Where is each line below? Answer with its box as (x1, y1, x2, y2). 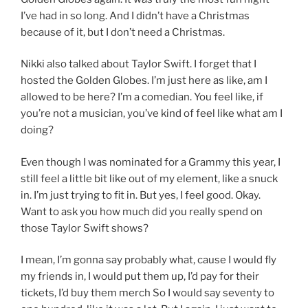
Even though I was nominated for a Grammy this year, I (21, 155, 280, 168)
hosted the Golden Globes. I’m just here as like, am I (21, 74, 267, 87)
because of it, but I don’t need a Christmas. (21, 25, 225, 38)
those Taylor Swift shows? (21, 221, 148, 234)
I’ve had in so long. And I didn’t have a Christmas (21, 9, 250, 22)
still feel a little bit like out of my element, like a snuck (21, 172, 278, 185)
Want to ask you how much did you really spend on (21, 205, 263, 218)
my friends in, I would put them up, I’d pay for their (21, 270, 259, 283)
